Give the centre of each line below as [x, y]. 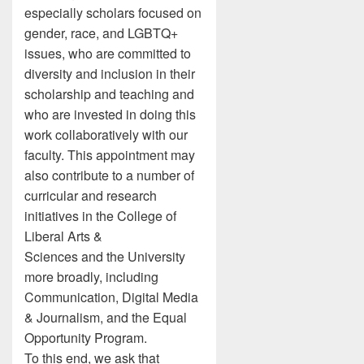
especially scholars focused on [113, 13]
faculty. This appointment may [110, 155]
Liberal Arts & [63, 236]
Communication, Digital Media [111, 297]
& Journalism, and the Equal [106, 317]
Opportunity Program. [86, 338]
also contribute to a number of [109, 175]
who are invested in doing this [110, 114]
